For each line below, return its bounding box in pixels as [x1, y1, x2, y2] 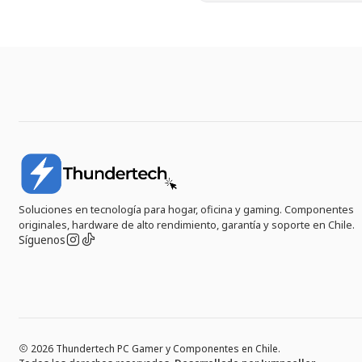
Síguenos [19, 232, 66, 247]
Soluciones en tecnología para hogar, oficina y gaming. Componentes [19, 202, 355, 217]
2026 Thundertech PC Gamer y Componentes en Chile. [28, 342, 281, 356]
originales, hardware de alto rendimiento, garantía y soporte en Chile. [19, 217, 356, 233]
